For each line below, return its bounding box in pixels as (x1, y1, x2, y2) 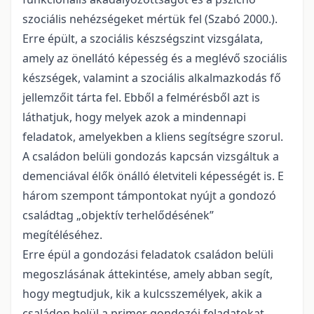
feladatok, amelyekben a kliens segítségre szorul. (22, 129, 283, 145)
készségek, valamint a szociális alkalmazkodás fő (22, 70, 281, 86)
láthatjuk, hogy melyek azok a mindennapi (22, 109, 246, 125)
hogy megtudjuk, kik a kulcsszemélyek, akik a (22, 286, 262, 302)
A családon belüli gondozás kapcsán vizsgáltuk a (22, 149, 279, 165)
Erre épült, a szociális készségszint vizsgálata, (22, 31, 263, 47)
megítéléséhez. (22, 227, 102, 243)
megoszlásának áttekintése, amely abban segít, (22, 266, 273, 282)
